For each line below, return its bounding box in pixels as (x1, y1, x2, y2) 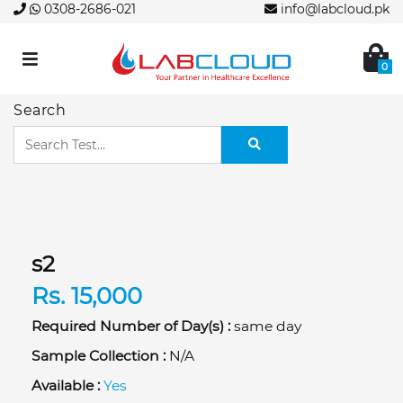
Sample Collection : (31, 346, 166, 364)
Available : (31, 376, 100, 394)
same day (230, 317, 301, 335)
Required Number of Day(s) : (31, 317, 230, 335)
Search (13, 101, 66, 119)
